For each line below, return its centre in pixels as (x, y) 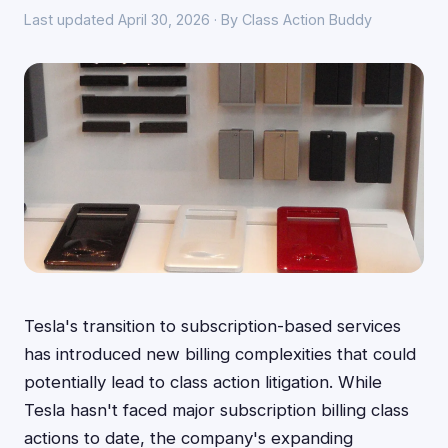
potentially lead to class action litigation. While (203, 382)
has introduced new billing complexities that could (220, 354)
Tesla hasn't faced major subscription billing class (216, 410)
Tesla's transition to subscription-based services (212, 326)
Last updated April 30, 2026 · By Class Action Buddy (198, 19)
